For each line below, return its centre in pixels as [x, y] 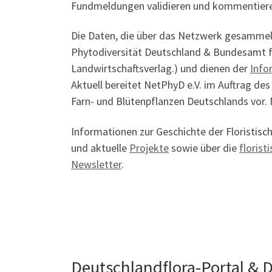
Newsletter [96, 164]
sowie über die [204, 148]
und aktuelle [100, 148]
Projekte [149, 148]
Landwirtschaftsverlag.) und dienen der [161, 69]
